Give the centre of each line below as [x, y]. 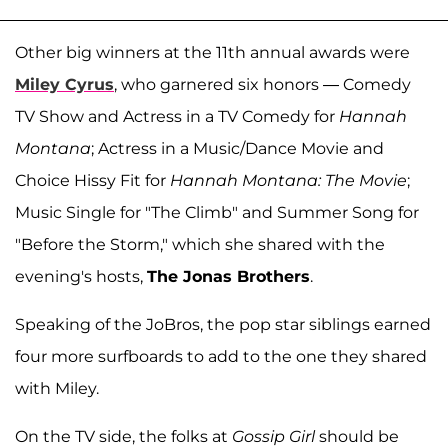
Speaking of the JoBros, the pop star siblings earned [223, 324]
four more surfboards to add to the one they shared [221, 356]
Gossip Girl [273, 436]
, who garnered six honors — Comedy [262, 84]
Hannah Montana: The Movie [288, 180]
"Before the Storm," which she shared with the [200, 244]
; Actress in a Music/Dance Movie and [237, 148]
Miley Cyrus [64, 84]
